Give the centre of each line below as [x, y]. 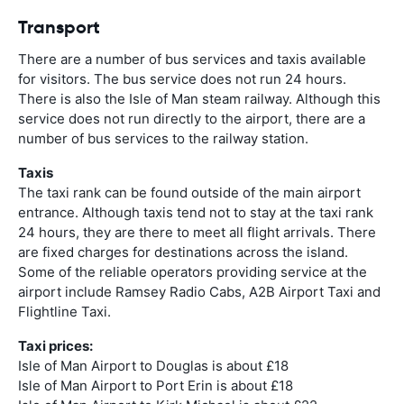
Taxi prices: [55, 345]
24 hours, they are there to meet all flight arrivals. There [197, 232]
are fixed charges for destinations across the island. [183, 252]
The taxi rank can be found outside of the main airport [189, 192]
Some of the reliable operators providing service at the [193, 271]
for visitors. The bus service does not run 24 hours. [182, 78]
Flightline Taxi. [64, 311]
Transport [59, 27]
